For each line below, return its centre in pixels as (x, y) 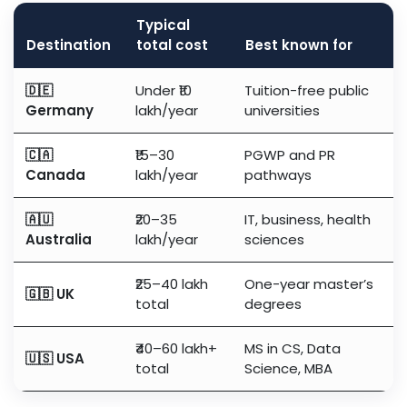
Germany (60, 111)
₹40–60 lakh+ (176, 349)
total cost (172, 45)
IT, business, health (308, 220)
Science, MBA (288, 369)
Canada (55, 175)
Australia (59, 240)
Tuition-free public (307, 91)
